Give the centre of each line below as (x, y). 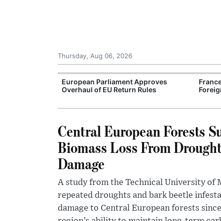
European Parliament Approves (114, 82)
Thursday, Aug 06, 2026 (95, 56)
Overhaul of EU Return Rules (109, 90)
